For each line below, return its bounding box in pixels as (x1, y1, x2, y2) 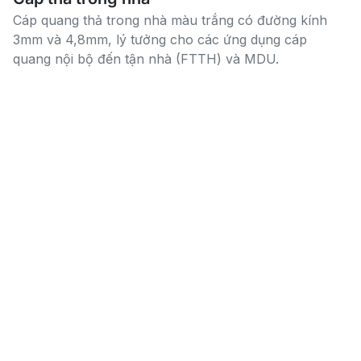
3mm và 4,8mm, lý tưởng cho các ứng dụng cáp (13, 31, 307, 48)
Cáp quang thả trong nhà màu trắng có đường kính (13, 11, 327, 28)
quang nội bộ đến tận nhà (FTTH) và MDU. (13, 50, 279, 67)
